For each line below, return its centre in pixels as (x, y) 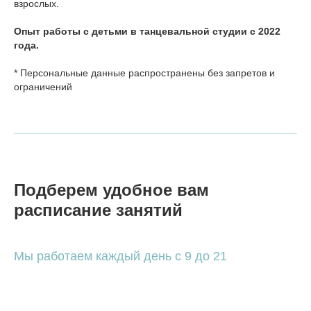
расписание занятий (98, 210)
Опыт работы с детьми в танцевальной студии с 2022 (147, 31)
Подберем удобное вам (111, 190)
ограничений (43, 87)
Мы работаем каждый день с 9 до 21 (120, 256)
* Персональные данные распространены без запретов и (144, 73)
